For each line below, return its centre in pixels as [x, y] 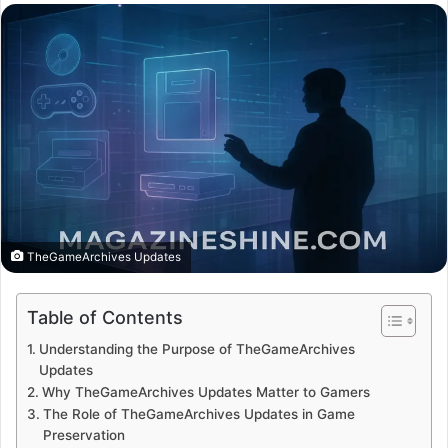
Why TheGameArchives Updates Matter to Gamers [205, 391]
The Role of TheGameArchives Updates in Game [198, 413]
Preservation [83, 434]
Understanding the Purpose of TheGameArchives [196, 348]
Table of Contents [105, 317]
